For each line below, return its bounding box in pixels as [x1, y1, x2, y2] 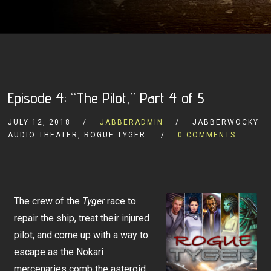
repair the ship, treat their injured [14, 212, 150, 224]
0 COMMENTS [178, 131, 237, 140]
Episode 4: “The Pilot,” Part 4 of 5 [8, 88, 205, 108]
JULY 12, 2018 [8, 118, 71, 127]
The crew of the [14, 195, 83, 207]
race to [105, 195, 137, 207]
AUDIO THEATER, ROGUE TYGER [8, 131, 149, 140]
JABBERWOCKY [192, 118, 260, 127]
